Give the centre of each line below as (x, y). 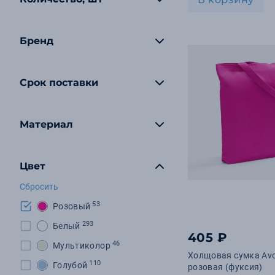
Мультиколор (82, 246)
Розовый (72, 206)
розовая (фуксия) (225, 267)
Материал (46, 124)
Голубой (70, 265)
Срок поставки (59, 83)
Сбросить (39, 187)
